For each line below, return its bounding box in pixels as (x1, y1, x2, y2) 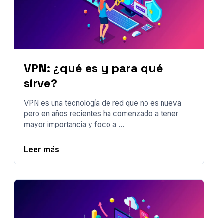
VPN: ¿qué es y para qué (24, 60, 163, 75)
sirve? (24, 75, 57, 91)
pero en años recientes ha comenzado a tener (24, 109, 178, 118)
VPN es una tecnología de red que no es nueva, (24, 98, 183, 108)
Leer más (24, 144, 59, 154)
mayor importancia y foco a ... (24, 119, 124, 129)
